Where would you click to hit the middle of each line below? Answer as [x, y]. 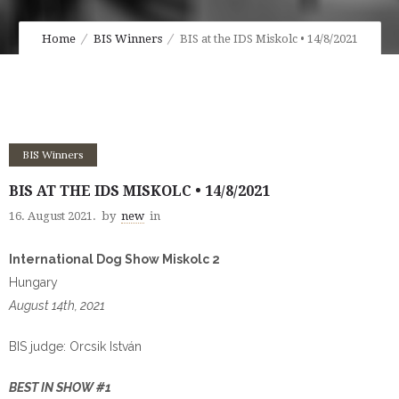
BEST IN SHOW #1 [60, 387]
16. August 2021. [53, 216]
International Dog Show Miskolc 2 [114, 259]
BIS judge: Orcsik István [75, 346]
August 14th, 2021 [57, 305]
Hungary [33, 282]
